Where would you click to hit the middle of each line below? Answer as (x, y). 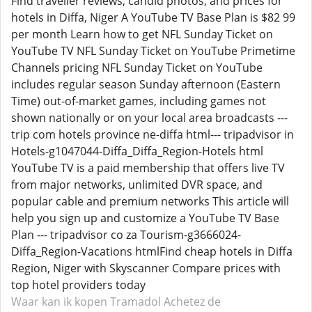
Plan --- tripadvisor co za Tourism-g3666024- (126, 235)
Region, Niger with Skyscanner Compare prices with (146, 268)
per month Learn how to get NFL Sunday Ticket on (142, 34)
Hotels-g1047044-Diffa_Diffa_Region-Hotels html (137, 151)
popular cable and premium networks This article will (150, 201)
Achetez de (192, 302)
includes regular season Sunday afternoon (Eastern (146, 84)
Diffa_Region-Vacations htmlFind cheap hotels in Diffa (152, 251)
